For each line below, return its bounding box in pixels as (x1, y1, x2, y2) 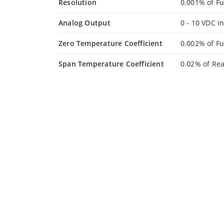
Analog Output (58, 18, 110, 27)
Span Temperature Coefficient (58, 59, 164, 68)
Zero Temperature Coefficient (58, 38, 162, 48)
